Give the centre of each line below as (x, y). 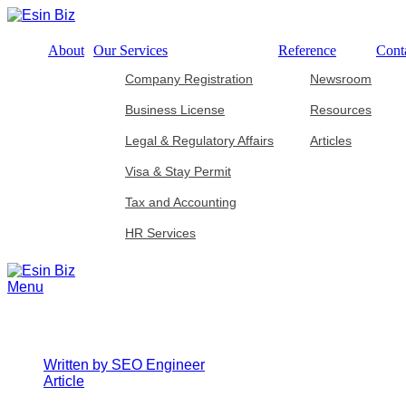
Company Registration (189, 79)
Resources (341, 110)
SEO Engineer (156, 364)
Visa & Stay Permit (178, 171)
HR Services (160, 233)
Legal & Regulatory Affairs (199, 140)
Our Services (130, 50)
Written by (76, 364)
